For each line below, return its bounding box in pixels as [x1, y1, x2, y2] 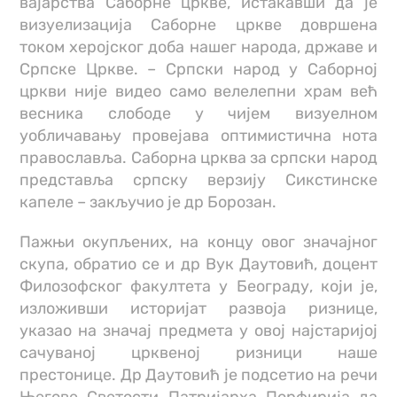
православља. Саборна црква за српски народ [19, 148, 378, 168]
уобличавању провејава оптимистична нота [19, 126, 378, 146]
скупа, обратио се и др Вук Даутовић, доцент [19, 254, 378, 275]
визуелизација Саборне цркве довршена [19, 15, 378, 35]
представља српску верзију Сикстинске [19, 170, 378, 191]
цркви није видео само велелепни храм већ [19, 82, 378, 102]
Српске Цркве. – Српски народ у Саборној [19, 59, 378, 80]
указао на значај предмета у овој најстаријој [19, 321, 378, 341]
